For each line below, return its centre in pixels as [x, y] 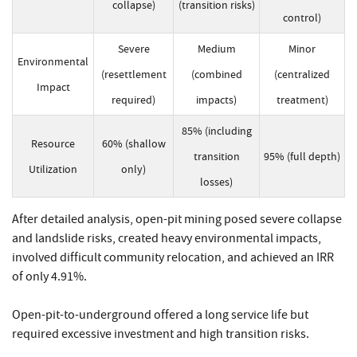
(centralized [302, 75]
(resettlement [133, 75]
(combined [216, 75]
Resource [53, 144]
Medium [216, 49]
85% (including [216, 131]
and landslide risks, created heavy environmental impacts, [167, 239]
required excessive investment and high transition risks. [161, 334]
